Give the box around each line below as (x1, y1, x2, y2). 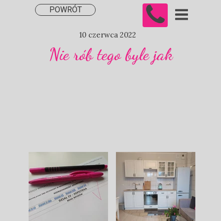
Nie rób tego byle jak (49, 44, 173, 65)
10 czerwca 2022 (79, 30, 136, 39)
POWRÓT (49, 5, 82, 14)
